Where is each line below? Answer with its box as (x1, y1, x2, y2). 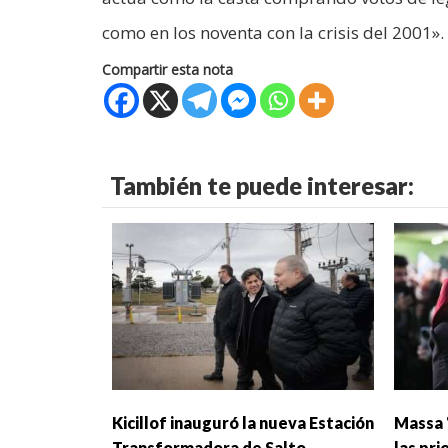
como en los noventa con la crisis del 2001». (102, 21, 444, 45)
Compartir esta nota (102, 60, 233, 80)
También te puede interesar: (110, 171, 414, 201)
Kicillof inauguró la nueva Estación (112, 412, 374, 432)
